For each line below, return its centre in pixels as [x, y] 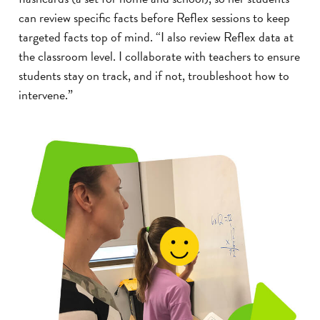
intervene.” [46, 94]
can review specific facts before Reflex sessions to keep [154, 17]
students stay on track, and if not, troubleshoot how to [154, 75]
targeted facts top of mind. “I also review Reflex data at [156, 36]
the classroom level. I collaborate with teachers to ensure [159, 56]
